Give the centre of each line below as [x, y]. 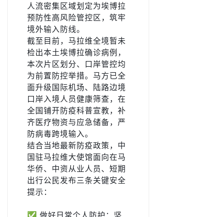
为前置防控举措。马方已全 [77, 76]
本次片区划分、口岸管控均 [77, 64]
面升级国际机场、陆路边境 [77, 87]
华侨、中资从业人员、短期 [77, 169]
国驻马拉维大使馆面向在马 [77, 157]
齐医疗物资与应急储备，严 [77, 122]
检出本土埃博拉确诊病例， [77, 53]
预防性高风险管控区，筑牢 [77, 18]
